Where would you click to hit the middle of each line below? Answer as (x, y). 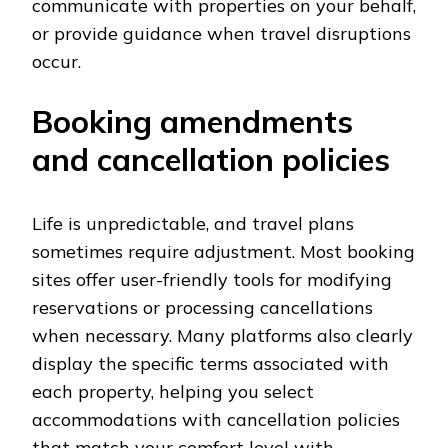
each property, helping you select (173, 392)
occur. (56, 62)
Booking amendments (192, 122)
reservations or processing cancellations (202, 308)
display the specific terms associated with (210, 364)
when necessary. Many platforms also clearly (222, 336)
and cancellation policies (211, 160)
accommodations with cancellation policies (216, 420)
